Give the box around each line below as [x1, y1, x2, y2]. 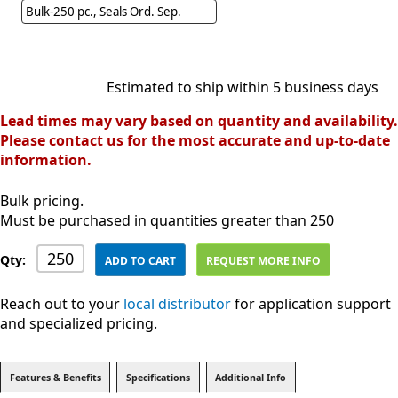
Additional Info [215, 370, 287, 384]
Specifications [125, 370, 190, 384]
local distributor [123, 294, 231, 314]
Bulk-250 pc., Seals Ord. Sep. [26, 4, 184, 20]
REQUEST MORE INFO [206, 253, 322, 268]
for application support [231, 294, 391, 314]
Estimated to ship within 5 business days [107, 77, 378, 97]
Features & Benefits [9, 370, 101, 384]
